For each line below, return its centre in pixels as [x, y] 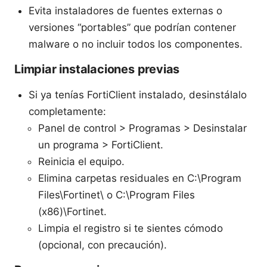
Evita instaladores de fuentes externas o [125, 10]
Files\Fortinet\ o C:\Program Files [117, 195]
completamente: [67, 111]
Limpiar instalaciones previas [97, 69]
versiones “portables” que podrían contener [132, 27]
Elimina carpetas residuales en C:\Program [140, 178]
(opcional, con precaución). [103, 245]
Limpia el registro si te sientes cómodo [131, 228]
